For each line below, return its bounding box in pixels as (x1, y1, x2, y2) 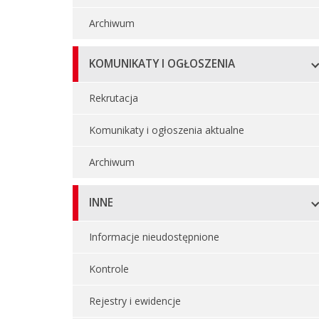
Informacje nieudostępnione (89, 230, 219, 244)
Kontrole (89, 262, 129, 276)
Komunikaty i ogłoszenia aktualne (89, 123, 244, 137)
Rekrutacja (89, 91, 138, 105)
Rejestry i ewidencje (89, 294, 181, 308)
